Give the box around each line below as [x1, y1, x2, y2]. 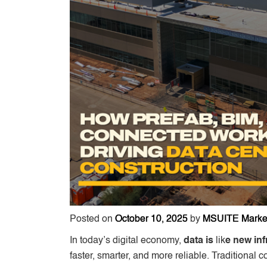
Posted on [70, 214, 115, 224]
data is [184, 235, 216, 246]
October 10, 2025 [115, 214, 188, 224]
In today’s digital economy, [70, 235, 184, 246]
